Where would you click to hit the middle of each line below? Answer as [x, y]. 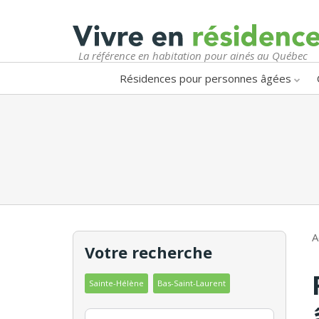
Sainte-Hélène [116, 283]
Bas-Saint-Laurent [192, 283]
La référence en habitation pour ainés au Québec [193, 55]
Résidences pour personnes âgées [205, 78]
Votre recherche [148, 252]
